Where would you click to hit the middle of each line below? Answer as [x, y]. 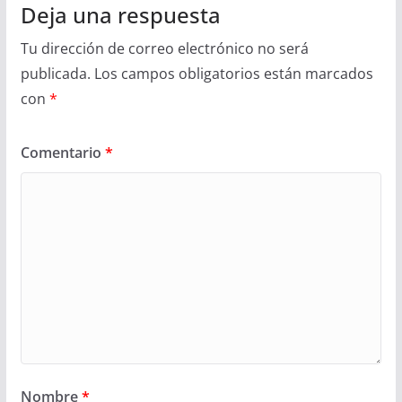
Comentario [62, 153]
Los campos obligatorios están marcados [233, 74]
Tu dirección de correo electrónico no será [164, 49]
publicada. [55, 74]
